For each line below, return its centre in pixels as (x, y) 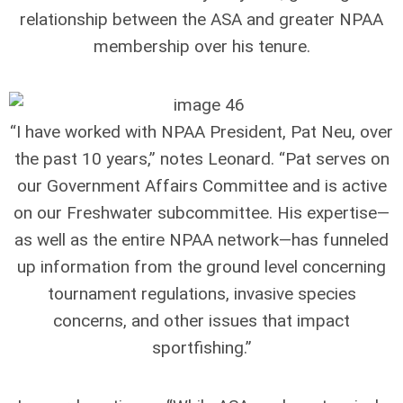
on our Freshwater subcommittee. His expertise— (201, 212)
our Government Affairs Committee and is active (201, 185)
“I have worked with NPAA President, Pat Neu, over (201, 131)
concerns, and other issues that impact (201, 320)
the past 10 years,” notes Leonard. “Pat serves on (201, 158)
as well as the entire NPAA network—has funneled (201, 239)
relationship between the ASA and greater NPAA (201, 19)
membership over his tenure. (201, 46)
